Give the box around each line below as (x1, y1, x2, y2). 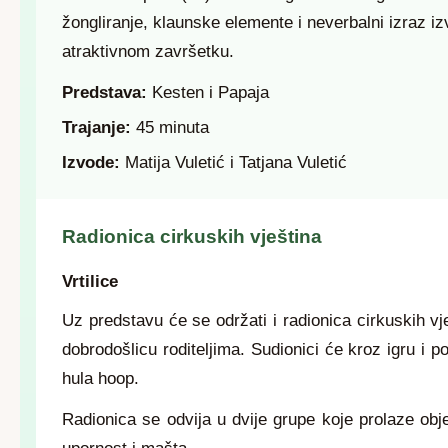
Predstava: (62, 83, 147, 102)
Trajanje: (62, 118, 131, 137)
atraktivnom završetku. (62, 42, 234, 61)
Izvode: (62, 153, 120, 172)
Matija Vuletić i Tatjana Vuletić (120, 153, 347, 172)
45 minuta (131, 118, 209, 137)
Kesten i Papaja (147, 83, 269, 102)
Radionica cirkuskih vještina (62, 226, 322, 247)
